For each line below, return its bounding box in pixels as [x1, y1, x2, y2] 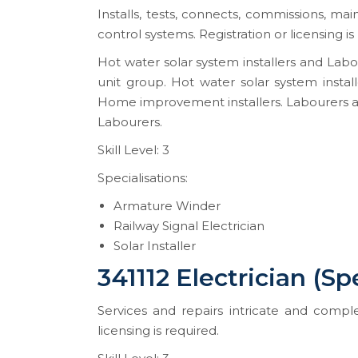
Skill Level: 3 [97, 142, 169, 157]
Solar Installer [113, 238, 196, 253]
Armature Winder [113, 198, 221, 213]
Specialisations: [97, 170, 188, 185]
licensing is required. [97, 323, 219, 338]
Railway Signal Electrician [113, 218, 265, 233]
